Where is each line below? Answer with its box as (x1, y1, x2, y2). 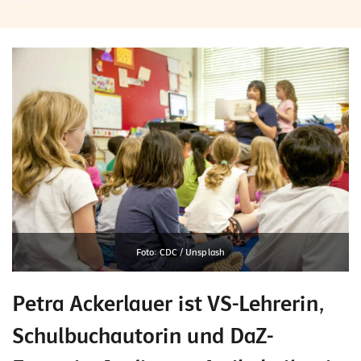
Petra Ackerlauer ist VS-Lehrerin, (12, 290, 324, 317)
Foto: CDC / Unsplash (136, 246, 225, 258)
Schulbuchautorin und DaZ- (12, 322, 273, 349)
